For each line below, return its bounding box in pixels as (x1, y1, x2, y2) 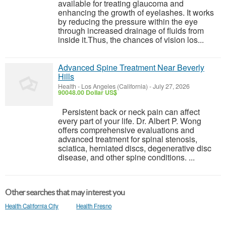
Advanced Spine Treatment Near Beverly (58, 62, 204, 73)
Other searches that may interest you (5, 188, 125, 197)
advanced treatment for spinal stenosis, (58, 133, 197, 145)
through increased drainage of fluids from (58, 25, 204, 36)
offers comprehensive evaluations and (58, 124, 194, 136)
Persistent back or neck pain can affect (58, 106, 200, 118)
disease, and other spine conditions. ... (58, 151, 195, 163)
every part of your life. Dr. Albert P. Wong (58, 115, 201, 127)
